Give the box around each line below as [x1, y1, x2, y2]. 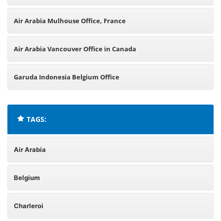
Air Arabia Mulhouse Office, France [14, 16, 126, 25]
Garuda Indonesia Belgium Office [14, 73, 119, 81]
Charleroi [14, 202, 43, 210]
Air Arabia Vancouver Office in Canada [14, 44, 136, 53]
